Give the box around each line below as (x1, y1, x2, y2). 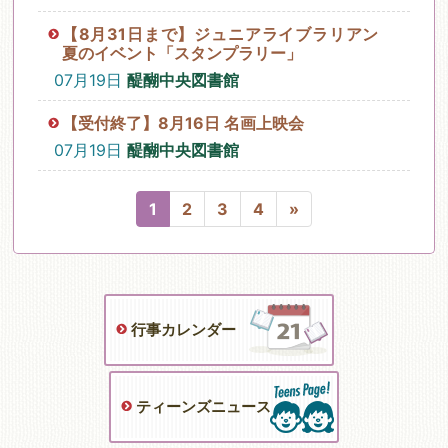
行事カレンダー (131, 320, 236, 340)
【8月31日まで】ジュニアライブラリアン (61, 24, 380, 45)
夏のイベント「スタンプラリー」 (61, 43, 302, 64)
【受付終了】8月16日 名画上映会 (61, 113, 304, 134)
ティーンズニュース (136, 397, 271, 417)
